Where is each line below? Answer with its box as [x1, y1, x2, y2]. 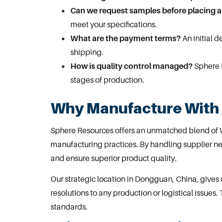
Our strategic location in [51, 174, 135, 184]
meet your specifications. [70, 19, 157, 29]
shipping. [70, 47, 104, 57]
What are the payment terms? [70, 33, 181, 43]
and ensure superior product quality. [51, 153, 177, 163]
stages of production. [70, 74, 144, 85]
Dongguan [135, 174, 172, 184]
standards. [51, 202, 88, 212]
